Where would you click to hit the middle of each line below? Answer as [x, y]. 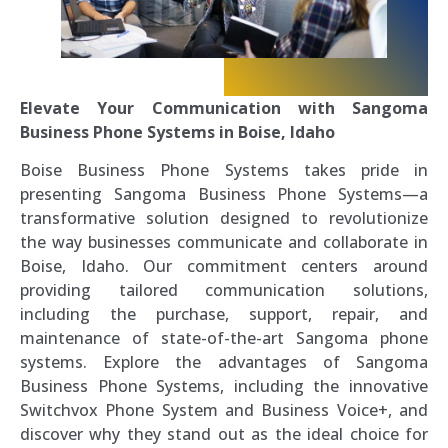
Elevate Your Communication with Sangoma [224, 107]
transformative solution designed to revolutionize [224, 218]
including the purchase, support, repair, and [224, 314]
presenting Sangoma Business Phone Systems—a [224, 194]
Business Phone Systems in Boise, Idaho [177, 131]
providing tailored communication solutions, [224, 290]
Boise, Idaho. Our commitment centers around [224, 266]
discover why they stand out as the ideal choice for [224, 434]
